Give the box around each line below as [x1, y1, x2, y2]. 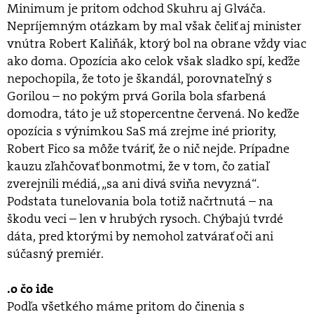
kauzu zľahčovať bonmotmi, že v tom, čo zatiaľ [7, 158, 270, 175]
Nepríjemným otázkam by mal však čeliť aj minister [7, 18, 301, 34]
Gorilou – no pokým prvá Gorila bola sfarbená [7, 88, 266, 104]
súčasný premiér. [7, 245, 104, 262]
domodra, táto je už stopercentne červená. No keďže [7, 105, 299, 122]
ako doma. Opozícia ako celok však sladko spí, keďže [7, 53, 300, 69]
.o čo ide [7, 281, 67, 297]
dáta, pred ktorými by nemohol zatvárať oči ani [7, 228, 273, 245]
